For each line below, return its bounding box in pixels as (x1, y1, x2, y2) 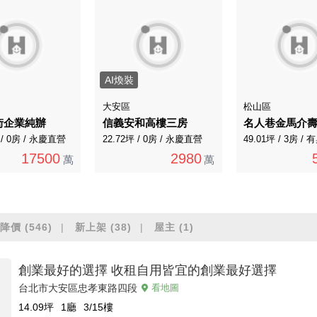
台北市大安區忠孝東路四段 (18, 282, 137, 294)
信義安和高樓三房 (102, 117, 188, 129)
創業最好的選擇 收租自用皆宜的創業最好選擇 (18, 263, 277, 277)
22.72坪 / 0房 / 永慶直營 (102, 134, 202, 145)
